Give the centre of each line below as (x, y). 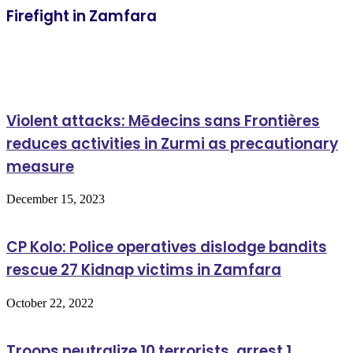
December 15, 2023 (56, 199)
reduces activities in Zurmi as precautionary (172, 143)
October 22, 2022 (50, 303)
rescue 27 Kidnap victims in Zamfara (144, 270)
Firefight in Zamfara (82, 17)
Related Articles (65, 54)
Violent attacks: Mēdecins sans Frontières (163, 121)
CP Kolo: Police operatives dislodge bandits (167, 247)
